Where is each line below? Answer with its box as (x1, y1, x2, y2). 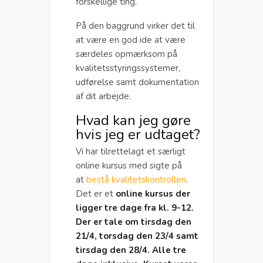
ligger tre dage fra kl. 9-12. (76, 201, 194, 214)
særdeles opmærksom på (76, 48, 177, 60)
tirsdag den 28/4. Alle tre (76, 244, 186, 256)
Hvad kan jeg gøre (76, 110, 191, 130)
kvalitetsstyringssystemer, (76, 62, 180, 74)
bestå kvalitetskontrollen (86, 173, 186, 186)
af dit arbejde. (76, 90, 131, 102)
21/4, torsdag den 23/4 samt (76, 230, 198, 242)
